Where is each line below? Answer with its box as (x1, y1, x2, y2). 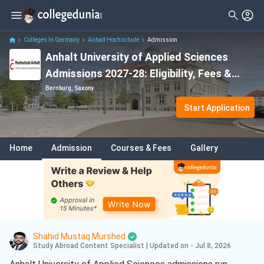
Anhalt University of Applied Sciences (45, 51, 228, 64)
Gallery (190, 143, 218, 153)
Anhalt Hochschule (88, 37, 139, 44)
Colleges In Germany (24, 37, 80, 44)
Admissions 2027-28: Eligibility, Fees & (45, 67, 232, 80)
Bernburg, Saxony (45, 85, 94, 92)
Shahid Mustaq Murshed (33, 232, 126, 242)
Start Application (184, 103, 250, 113)
